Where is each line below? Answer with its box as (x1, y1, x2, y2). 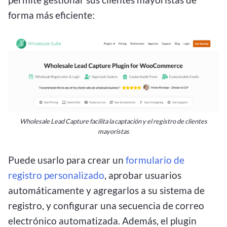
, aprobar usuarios (104, 169, 181, 181)
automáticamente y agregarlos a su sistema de (8, 184, 205, 196)
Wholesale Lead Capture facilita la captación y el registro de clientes (20, 117, 207, 125)
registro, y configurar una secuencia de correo (8, 199, 204, 211)
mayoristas (98, 127, 129, 135)
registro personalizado (8, 169, 104, 181)
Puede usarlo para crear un (8, 154, 126, 166)
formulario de (126, 154, 184, 166)
